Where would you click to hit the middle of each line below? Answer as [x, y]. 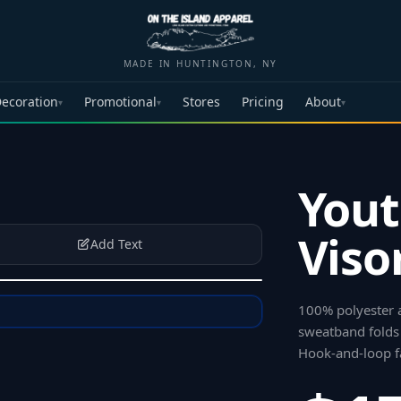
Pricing [263, 102]
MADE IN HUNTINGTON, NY [200, 64]
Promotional [120, 102]
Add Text [116, 244]
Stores [201, 102]
